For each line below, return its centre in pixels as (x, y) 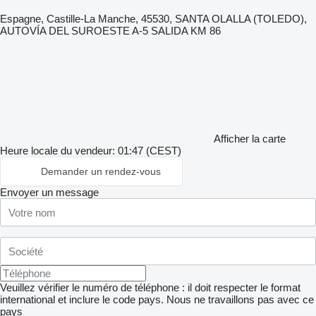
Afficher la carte (250, 139)
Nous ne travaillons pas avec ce (240, 299)
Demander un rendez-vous (101, 171)
